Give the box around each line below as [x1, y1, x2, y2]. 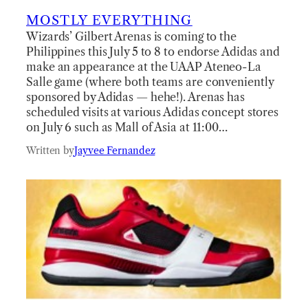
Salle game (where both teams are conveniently [26, 74, 274, 89]
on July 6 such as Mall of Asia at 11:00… [26, 120, 228, 134]
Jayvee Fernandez [74, 144, 155, 157]
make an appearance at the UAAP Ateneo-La [26, 59, 261, 74]
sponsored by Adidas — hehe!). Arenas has [26, 89, 245, 104]
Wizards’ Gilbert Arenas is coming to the [26, 29, 236, 43]
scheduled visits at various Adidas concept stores [26, 104, 279, 119]
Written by [26, 144, 74, 157]
